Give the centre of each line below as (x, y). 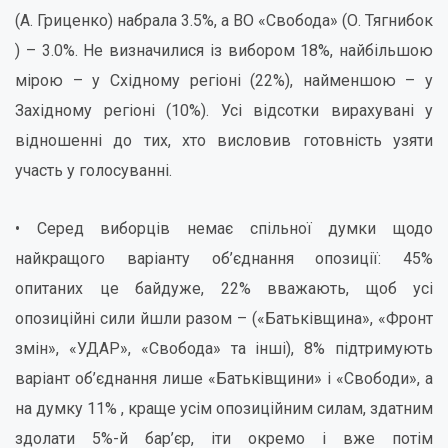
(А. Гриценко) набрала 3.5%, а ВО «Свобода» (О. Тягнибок (224, 20)
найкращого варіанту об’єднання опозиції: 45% (224, 258)
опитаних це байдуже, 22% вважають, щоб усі (224, 288)
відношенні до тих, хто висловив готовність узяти (224, 140)
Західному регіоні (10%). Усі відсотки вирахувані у (224, 110)
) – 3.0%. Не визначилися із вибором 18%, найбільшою (224, 50)
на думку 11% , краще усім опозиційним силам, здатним (224, 408)
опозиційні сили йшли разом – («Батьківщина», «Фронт (224, 318)
